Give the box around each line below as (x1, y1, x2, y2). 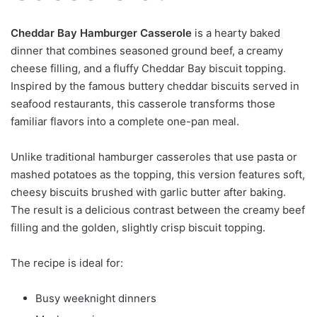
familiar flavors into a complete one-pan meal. (11, 115, 239, 129)
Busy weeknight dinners (35, 292, 156, 306)
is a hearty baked (192, 26, 280, 40)
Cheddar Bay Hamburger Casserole (11, 26, 192, 40)
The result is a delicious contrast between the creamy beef (11, 203, 305, 217)
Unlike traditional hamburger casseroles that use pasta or (11, 150, 297, 164)
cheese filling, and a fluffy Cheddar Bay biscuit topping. (11, 62, 286, 76)
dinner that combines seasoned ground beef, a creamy (11, 44, 283, 58)
